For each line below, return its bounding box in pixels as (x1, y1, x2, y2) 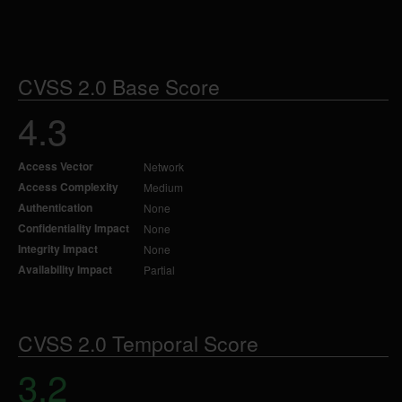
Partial (144, 262, 175, 277)
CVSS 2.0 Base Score (18, 72, 220, 101)
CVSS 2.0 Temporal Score (18, 328, 258, 358)
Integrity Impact (18, 240, 98, 257)
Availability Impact (18, 261, 112, 277)
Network (144, 159, 184, 174)
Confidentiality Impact (18, 220, 129, 236)
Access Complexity (18, 179, 118, 195)
